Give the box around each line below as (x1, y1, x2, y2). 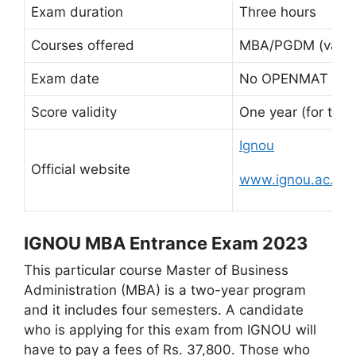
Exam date (31, 71, 99, 87)
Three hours (239, 4, 316, 20)
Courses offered (31, 37, 134, 53)
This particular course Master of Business (24, 261, 288, 278)
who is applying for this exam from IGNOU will (24, 321, 316, 338)
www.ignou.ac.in (239, 172, 345, 188)
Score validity (31, 104, 117, 120)
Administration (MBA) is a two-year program (24, 281, 306, 298)
